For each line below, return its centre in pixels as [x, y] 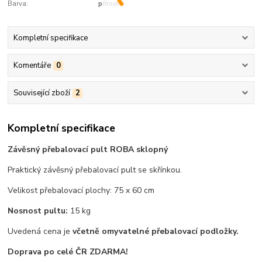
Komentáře [32, 65]
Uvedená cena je [40, 231]
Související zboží [42, 93]
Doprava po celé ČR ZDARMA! [68, 251]
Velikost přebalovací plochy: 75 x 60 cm [81, 190]
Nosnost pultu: [39, 211]
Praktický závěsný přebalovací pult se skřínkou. [95, 170]
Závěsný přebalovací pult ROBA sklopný [88, 149]
